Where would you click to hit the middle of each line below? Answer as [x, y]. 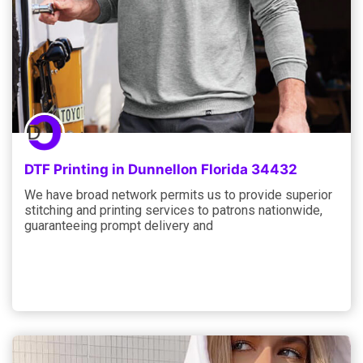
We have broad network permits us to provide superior [178, 194]
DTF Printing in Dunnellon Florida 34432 [161, 169]
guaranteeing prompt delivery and [119, 225]
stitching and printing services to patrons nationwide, [173, 210]
